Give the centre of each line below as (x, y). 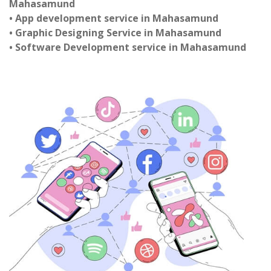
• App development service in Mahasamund (114, 18)
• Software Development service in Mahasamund (128, 47)
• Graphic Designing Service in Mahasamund (115, 33)
